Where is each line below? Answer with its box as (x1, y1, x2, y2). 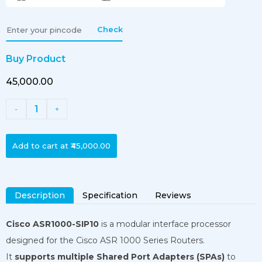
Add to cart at (12, 140, 68, 150)
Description (15, 189, 65, 201)
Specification (82, 189, 137, 201)
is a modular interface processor (99, 218, 231, 229)
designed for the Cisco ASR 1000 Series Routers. (6, 235, 205, 246)
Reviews (155, 189, 191, 201)
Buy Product (6, 53, 65, 64)
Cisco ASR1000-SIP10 (6, 218, 99, 229)
